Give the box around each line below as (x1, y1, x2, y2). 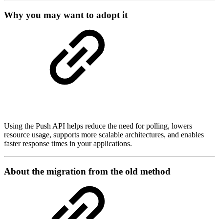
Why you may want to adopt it (4, 9, 128, 20)
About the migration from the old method (4, 166, 171, 177)
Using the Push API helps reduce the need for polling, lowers (4, 122, 192, 131)
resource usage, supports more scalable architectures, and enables (4, 131, 204, 139)
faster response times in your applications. (4, 139, 132, 148)
